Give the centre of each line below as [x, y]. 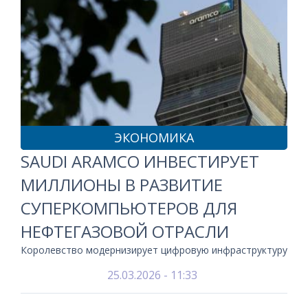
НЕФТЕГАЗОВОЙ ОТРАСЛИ [125, 231]
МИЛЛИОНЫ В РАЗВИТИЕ [122, 185]
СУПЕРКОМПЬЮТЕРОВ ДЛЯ [129, 208]
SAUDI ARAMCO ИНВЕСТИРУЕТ [140, 161]
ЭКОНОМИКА [154, 137]
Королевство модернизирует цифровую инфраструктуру [154, 250]
